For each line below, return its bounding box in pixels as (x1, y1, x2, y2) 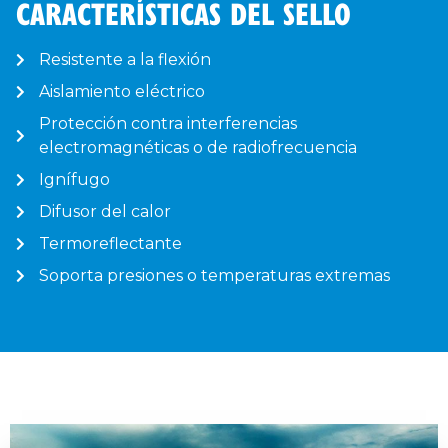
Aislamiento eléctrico (38, 81, 205, 101)
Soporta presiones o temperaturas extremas (38, 265, 390, 285)
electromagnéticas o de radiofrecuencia (38, 137, 357, 157)
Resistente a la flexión (38, 49, 211, 69)
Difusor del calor (38, 201, 171, 221)
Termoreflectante (38, 233, 182, 253)
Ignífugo (38, 169, 110, 189)
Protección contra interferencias (38, 113, 297, 133)
